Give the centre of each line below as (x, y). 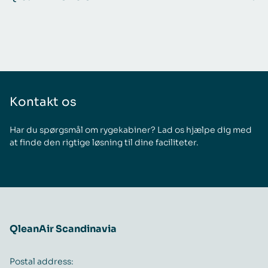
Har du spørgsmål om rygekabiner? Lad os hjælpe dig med (131, 130)
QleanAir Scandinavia (63, 229)
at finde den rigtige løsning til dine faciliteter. (104, 142)
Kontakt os (43, 102)
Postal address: (42, 261)
